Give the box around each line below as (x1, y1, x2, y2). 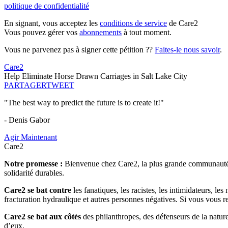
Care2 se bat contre (4, 186, 71, 195)
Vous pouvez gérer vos (4, 28, 79, 37)
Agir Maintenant (4, 133, 57, 142)
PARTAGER (4, 81, 46, 90)
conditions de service (100, 19, 167, 28)
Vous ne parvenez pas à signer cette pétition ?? (4, 45, 155, 54)
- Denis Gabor (4, 116, 50, 125)
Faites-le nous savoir (155, 45, 220, 54)
